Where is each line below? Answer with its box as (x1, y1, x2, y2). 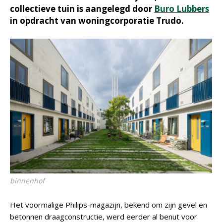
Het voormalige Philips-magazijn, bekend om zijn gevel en (10, 200, 207, 210)
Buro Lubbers (154, 3, 209, 14)
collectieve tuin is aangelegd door (10, 3, 154, 14)
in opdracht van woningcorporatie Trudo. (10, 15, 184, 26)
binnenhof (10, 176, 45, 185)
